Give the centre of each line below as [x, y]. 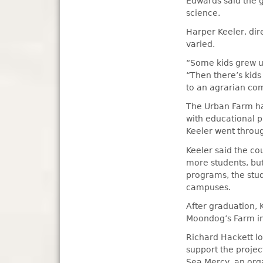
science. [203, 13]
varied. [201, 44]
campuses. [209, 187]
